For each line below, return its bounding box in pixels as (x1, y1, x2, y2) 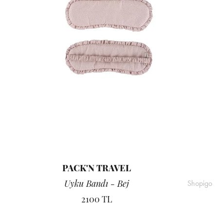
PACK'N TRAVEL (62, 162, 131, 174)
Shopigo (187, 178, 212, 189)
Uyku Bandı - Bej (64, 178, 129, 190)
